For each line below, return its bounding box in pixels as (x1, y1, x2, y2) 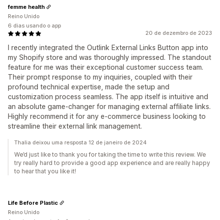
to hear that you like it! (14, 167, 76, 175)
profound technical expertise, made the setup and (8, 82, 169, 91)
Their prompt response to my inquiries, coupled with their (8, 73, 192, 81)
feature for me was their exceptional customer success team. (8, 63, 203, 71)
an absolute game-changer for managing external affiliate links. (8, 102, 211, 110)
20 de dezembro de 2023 (145, 29, 212, 36)
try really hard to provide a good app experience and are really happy (14, 159, 210, 166)
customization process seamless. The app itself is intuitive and (8, 92, 208, 101)
